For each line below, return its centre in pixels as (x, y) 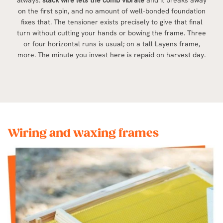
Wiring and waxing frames (83, 134)
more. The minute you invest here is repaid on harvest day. (111, 55)
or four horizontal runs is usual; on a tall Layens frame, (111, 44)
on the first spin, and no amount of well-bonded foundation (111, 11)
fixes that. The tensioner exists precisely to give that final (111, 22)
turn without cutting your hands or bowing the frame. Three (111, 33)
